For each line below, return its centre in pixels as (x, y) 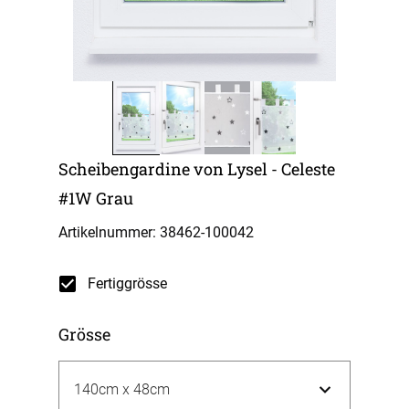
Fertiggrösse (127, 283)
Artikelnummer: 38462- (131, 232)
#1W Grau (96, 198)
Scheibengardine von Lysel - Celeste (197, 168)
